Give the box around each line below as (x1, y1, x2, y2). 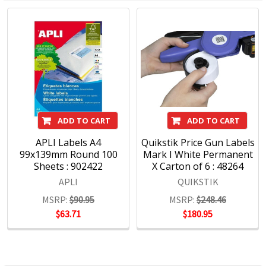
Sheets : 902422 (34, 160, 103, 173)
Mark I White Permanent (142, 148, 253, 161)
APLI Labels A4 (36, 136, 101, 150)
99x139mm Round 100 (19, 148, 118, 161)
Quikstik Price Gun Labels (141, 136, 255, 150)
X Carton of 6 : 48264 (152, 160, 243, 173)
